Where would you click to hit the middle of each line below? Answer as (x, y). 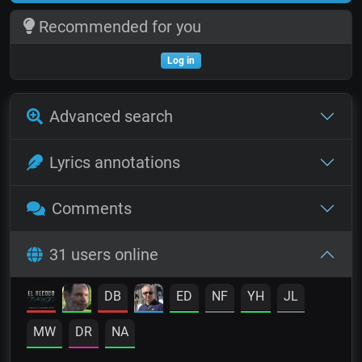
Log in (181, 60)
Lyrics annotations (115, 162)
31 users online (104, 254)
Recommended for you (118, 26)
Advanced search (111, 116)
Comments (91, 208)
